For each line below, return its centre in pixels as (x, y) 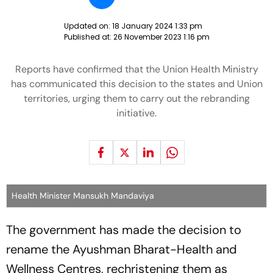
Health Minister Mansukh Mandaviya (83, 196)
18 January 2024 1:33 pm (157, 26)
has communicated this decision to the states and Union (136, 84)
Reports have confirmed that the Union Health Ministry (136, 69)
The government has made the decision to (124, 230)
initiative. (136, 113)
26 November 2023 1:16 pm (161, 37)
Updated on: (88, 26)
